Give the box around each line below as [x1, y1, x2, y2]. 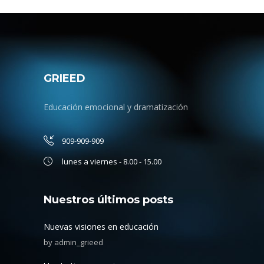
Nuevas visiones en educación [44, 221, 159, 233]
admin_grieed [54, 237, 103, 248]
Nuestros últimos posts [44, 193, 173, 207]
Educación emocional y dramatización [44, 101, 188, 113]
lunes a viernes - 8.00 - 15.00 [62, 156, 161, 167]
